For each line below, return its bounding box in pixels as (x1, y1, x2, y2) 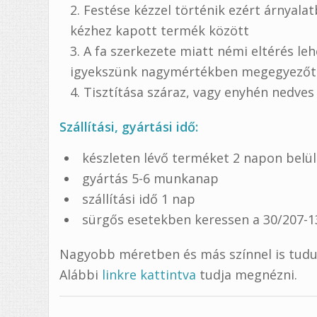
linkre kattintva (102, 265, 197, 283)
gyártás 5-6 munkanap (82, 169, 219, 187)
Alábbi (59, 265, 103, 283)
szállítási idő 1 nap (82, 190, 196, 207)
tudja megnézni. (196, 265, 298, 283)
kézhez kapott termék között (70, 21, 250, 39)
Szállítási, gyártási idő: (59, 117, 199, 135)
